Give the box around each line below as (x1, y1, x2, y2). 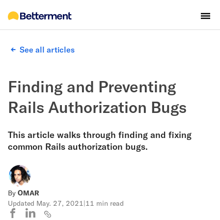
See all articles (20, 45, 75, 54)
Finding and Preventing (8, 77, 176, 95)
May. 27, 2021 (36, 199, 83, 207)
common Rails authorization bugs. (8, 141, 148, 152)
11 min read (85, 199, 124, 207)
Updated (8, 199, 36, 207)
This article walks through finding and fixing (8, 129, 192, 140)
